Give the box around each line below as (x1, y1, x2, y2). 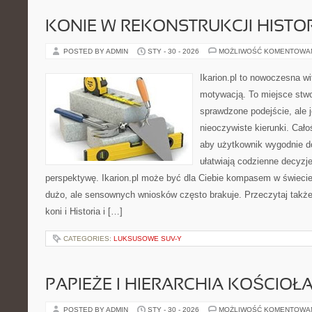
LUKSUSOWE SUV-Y (114, 235, 182, 242)
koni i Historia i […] (45, 206, 123, 217)
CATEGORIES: (63, 235, 114, 242)
